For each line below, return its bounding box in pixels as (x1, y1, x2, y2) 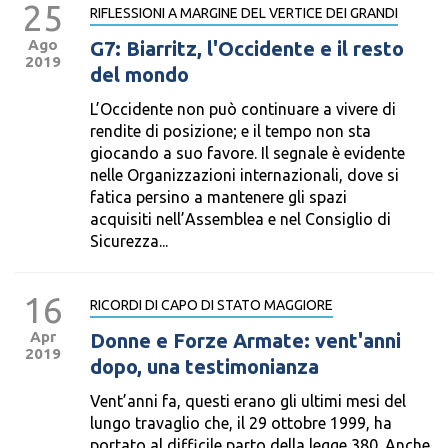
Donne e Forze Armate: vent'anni (90, 329, 401, 352)
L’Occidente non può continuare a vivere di (90, 100, 396, 118)
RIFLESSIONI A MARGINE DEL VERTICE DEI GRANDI (90, 5, 398, 21)
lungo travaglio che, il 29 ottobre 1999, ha (90, 414, 392, 432)
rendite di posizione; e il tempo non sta (90, 122, 371, 140)
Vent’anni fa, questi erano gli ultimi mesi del (90, 392, 406, 410)
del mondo (90, 63, 189, 86)
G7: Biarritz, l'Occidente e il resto (90, 37, 404, 60)
